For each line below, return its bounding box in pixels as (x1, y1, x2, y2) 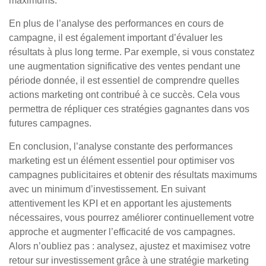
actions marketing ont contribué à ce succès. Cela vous (9, 90, 240, 100)
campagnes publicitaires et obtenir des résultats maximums (9, 170, 257, 180)
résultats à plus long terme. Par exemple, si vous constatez (9, 47, 255, 57)
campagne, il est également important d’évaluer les (9, 33, 223, 43)
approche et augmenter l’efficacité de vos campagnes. (9, 227, 235, 237)
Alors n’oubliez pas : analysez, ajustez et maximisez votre (9, 241, 251, 251)
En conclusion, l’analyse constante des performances (9, 141, 233, 151)
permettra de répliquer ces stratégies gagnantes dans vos (9, 104, 249, 114)
